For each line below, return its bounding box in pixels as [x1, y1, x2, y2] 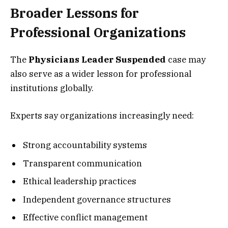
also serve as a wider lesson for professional [10, 68, 191, 79]
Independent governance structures [23, 193, 171, 205]
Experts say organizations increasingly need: [10, 109, 194, 121]
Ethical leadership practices [23, 176, 136, 187]
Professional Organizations [10, 24, 186, 41]
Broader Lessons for [10, 5, 139, 22]
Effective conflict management [23, 212, 148, 223]
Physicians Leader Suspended [28, 53, 166, 65]
